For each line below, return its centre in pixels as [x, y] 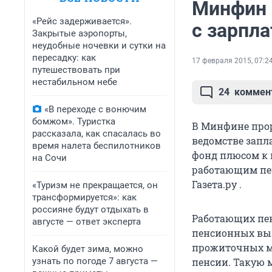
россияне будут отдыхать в [90, 209]
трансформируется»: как [84, 197]
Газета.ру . [217, 185]
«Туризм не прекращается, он [95, 185]
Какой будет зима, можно [88, 249]
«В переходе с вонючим [95, 109]
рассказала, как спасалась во [97, 134]
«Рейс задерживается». [82, 21]
